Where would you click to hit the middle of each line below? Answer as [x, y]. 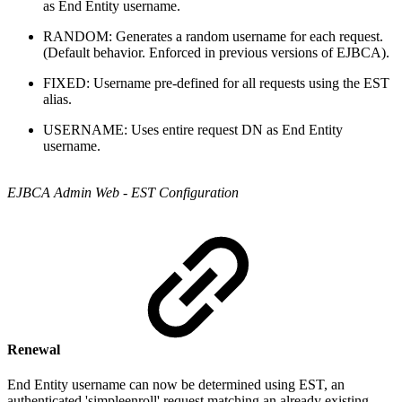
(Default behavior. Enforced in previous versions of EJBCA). [216, 52]
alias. [57, 99]
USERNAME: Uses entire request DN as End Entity [193, 129]
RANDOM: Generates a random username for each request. [213, 36]
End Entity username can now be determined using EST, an [176, 385]
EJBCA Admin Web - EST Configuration [123, 192]
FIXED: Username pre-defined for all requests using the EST [216, 83]
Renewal [35, 349]
